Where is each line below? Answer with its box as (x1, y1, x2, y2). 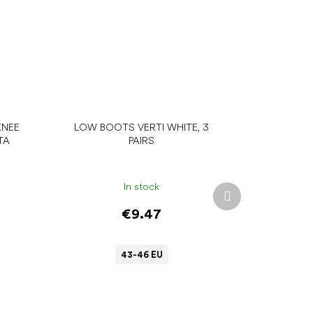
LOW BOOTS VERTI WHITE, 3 (74, 122, 210, 133)
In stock (124, 180, 160, 192)
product (230, 196, 266, 208)
